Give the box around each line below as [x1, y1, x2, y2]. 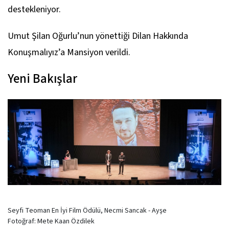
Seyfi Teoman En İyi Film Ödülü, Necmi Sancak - [8, 205, 152, 216]
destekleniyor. [8, 3, 61, 16]
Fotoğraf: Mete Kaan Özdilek [8, 216, 95, 227]
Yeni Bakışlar [8, 70, 77, 88]
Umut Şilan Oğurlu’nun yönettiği [8, 30, 132, 43]
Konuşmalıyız [8, 46, 58, 59]
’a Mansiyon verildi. [58, 46, 132, 59]
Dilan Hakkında [132, 30, 188, 43]
